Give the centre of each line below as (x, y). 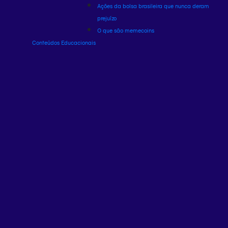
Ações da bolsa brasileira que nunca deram (153, 6)
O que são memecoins (126, 30)
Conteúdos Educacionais (64, 42)
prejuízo (107, 18)
